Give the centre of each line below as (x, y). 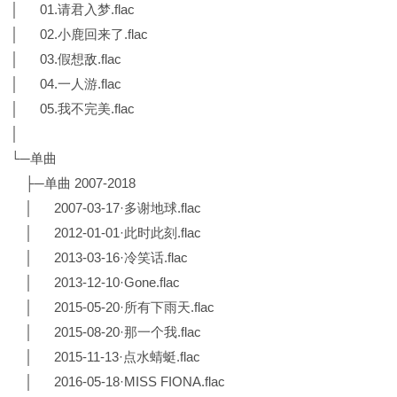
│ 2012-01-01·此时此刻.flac (106, 232)
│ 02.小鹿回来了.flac (79, 34)
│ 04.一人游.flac (66, 83)
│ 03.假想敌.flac (66, 58)
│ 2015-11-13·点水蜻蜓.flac (105, 356)
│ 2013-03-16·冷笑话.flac (99, 257)
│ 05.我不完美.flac (73, 108)
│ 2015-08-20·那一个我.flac (106, 331)
